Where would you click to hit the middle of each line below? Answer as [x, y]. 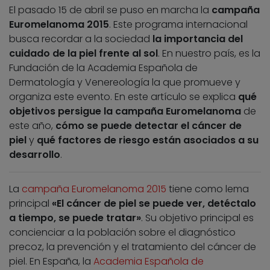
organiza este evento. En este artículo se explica [124, 97]
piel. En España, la [51, 262]
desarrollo [35, 155]
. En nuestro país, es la [209, 54]
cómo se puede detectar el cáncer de [149, 126]
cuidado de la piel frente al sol [83, 54]
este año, [32, 126]
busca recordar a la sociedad [81, 39]
